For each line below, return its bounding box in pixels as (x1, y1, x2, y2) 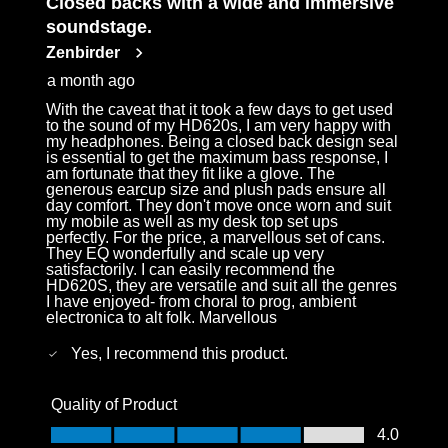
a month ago (47, 72, 136, 90)
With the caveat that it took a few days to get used (46, 101, 394, 119)
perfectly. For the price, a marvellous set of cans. (46, 229, 386, 247)
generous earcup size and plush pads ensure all (46, 181, 387, 199)
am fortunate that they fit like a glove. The (46, 165, 336, 183)
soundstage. (46, 17, 153, 38)
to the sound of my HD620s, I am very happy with (46, 117, 392, 135)
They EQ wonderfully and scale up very (46, 245, 325, 263)
